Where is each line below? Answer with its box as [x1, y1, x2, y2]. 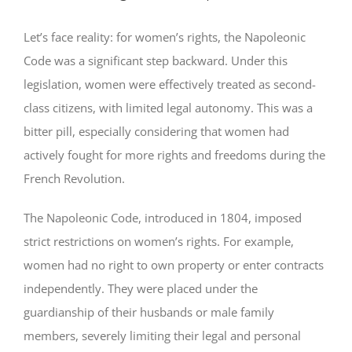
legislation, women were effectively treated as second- [24, 75, 316, 92]
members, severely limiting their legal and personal [24, 327, 301, 343]
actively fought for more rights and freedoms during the [24, 146, 325, 163]
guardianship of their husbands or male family [24, 303, 274, 320]
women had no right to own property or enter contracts [24, 256, 324, 273]
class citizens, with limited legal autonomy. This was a [24, 99, 313, 115]
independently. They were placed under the [24, 280, 258, 296]
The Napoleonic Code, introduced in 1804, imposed [24, 209, 302, 225]
